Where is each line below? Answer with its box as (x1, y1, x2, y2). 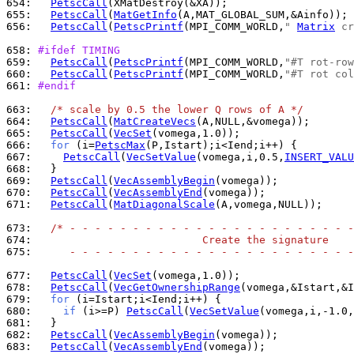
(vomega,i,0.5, (196, 151, 284, 163)
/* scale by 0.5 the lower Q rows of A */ (51, 104, 303, 115)
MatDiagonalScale (114, 198, 215, 210)
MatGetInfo (114, 9, 177, 21)
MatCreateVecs (114, 115, 196, 127)
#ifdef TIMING (38, 44, 120, 56)
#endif (38, 80, 76, 92)
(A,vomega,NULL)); (215, 198, 322, 210)
